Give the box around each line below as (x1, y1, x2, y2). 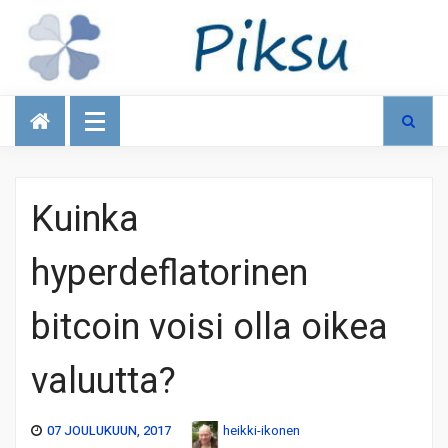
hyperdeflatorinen (31, 246, 308, 300)
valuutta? (31, 354, 176, 408)
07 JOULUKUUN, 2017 (47, 420, 171, 440)
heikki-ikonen (223, 420, 300, 440)
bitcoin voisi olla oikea (31, 300, 388, 354)
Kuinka (31, 192, 139, 246)
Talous (20, 89, 74, 117)
